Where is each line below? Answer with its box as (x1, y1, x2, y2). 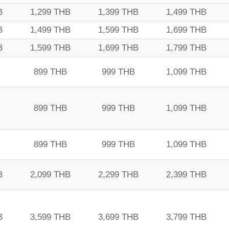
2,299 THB (98, 170, 139, 179)
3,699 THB (98, 212, 139, 222)
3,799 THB (166, 212, 207, 222)
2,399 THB (166, 170, 207, 179)
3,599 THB (30, 212, 71, 222)
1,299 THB (30, 7, 71, 17)
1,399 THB (98, 7, 139, 17)
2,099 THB (30, 170, 71, 179)
